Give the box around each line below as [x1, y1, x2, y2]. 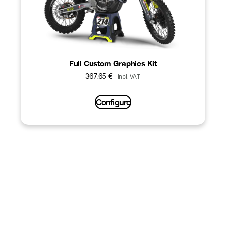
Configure [95, 96, 131, 107]
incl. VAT [117, 74, 141, 80]
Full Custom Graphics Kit [69, 58, 157, 68]
